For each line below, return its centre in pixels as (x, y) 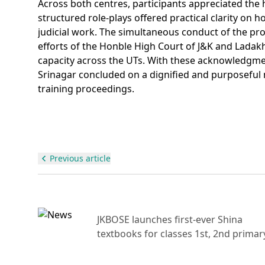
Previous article (80, 158)
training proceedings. (86, 89)
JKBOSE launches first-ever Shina (170, 219)
